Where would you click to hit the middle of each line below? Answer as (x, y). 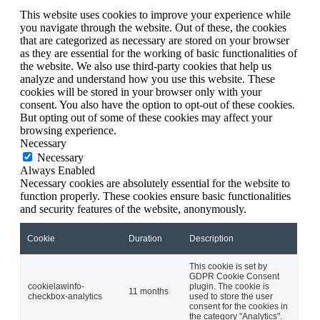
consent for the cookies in (239, 306)
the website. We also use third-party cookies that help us (146, 66)
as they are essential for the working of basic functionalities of (159, 53)
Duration (145, 238)
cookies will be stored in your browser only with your (141, 91)
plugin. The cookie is (229, 286)
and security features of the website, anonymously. (133, 209)
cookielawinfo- (56, 286)
